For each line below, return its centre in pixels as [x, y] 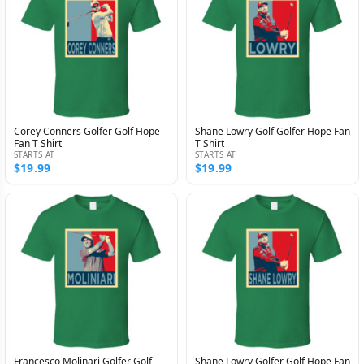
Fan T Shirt [38, 143]
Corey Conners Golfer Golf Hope [87, 131]
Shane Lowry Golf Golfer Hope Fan [273, 131]
